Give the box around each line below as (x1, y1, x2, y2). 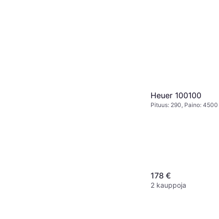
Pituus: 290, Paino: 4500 (151, 101, 218, 109)
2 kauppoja (151, 180, 186, 189)
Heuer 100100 (151, 90, 201, 100)
